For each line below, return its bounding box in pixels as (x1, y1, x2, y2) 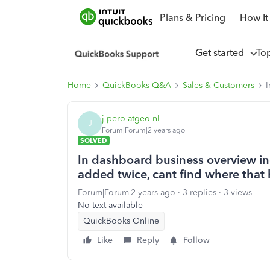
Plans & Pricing (159, 11, 225, 24)
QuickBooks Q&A (102, 80, 171, 90)
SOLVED (80, 136, 107, 145)
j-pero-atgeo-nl (102, 113, 160, 124)
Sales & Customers (183, 80, 254, 90)
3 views (224, 187, 252, 198)
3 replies (183, 187, 216, 198)
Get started (195, 46, 249, 58)
